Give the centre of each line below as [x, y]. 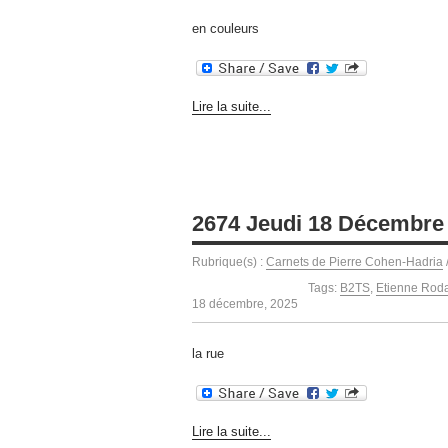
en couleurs [225, 29]
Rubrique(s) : [229, 261]
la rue [208, 354]
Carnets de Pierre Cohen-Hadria [354, 261]
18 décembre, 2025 [245, 303]
